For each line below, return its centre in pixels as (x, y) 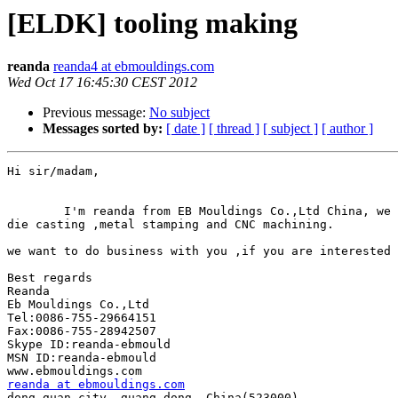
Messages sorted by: (103, 129)
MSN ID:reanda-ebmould (82, 358)
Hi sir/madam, (53, 171)
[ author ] (347, 129)
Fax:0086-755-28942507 (82, 331)
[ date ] (186, 129)
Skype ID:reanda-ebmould (89, 345)
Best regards (50, 278)
